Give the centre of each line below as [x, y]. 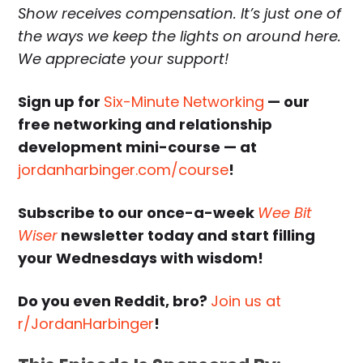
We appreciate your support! [124, 59]
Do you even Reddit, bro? [115, 301]
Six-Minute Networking [184, 102]
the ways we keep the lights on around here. [180, 36]
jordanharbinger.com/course [124, 170]
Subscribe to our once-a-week [138, 213]
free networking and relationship [145, 125]
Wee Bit [285, 213]
